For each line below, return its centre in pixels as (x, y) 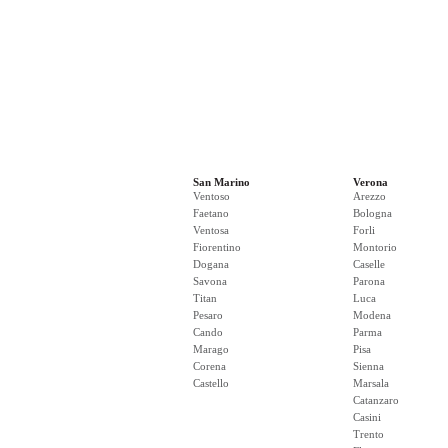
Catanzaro (376, 400)
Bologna (372, 213)
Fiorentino (217, 247)
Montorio (375, 247)
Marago (211, 349)
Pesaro (208, 315)
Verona (370, 182)
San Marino (221, 182)
